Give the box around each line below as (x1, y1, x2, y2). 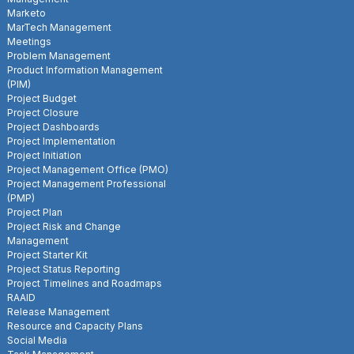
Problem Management (7, 49, 111, 62)
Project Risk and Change (7, 220, 121, 232)
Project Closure (7, 106, 79, 119)
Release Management (7, 305, 110, 318)
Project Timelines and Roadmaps (7, 277, 162, 289)
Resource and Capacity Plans (7, 319, 143, 332)
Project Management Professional (7, 177, 166, 190)
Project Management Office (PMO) (7, 163, 168, 175)
